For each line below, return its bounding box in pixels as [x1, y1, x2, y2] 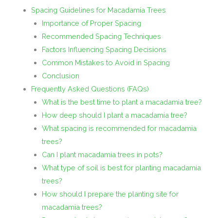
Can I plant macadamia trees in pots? [41, 150, 163, 159]
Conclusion [41, 72, 79, 80]
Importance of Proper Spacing [41, 19, 141, 28]
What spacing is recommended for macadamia [41, 124, 197, 133]
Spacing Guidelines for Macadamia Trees [31, 6, 166, 15]
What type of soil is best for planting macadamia [41, 163, 201, 172]
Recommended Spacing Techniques [41, 32, 161, 41]
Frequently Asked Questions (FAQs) [31, 85, 149, 93]
